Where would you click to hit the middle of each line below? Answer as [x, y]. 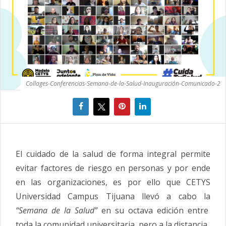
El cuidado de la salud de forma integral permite [113, 154]
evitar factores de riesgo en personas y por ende [113, 168]
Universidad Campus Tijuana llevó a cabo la [113, 196]
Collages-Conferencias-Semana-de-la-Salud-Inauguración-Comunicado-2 [123, 83]
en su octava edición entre [153, 210]
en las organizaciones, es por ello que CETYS [113, 182]
